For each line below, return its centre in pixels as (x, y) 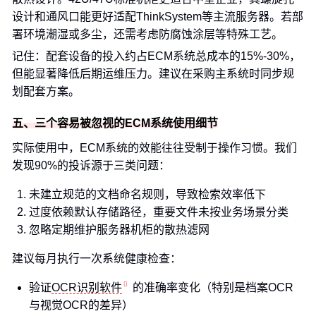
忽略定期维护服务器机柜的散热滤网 (119, 230)
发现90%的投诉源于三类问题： (91, 165)
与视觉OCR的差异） (81, 305)
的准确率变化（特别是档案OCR (213, 287)
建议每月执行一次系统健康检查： (97, 259)
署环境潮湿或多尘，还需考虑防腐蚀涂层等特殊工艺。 (147, 34)
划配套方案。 (46, 91)
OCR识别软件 (87, 287)
